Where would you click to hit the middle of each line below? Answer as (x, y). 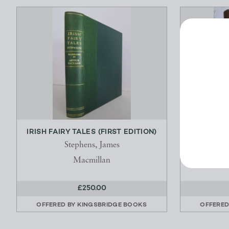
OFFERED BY (57, 205)
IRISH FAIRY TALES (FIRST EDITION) (92, 132)
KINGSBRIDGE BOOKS (112, 205)
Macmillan (92, 161)
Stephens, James (92, 145)
